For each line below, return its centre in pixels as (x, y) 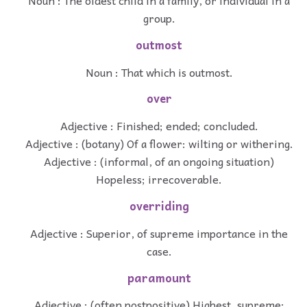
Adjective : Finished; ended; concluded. (159, 126)
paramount (159, 278)
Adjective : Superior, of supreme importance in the (159, 233)
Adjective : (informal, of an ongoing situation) (159, 161)
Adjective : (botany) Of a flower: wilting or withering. (159, 144)
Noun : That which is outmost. (159, 72)
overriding (159, 206)
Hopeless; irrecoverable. (159, 179)
